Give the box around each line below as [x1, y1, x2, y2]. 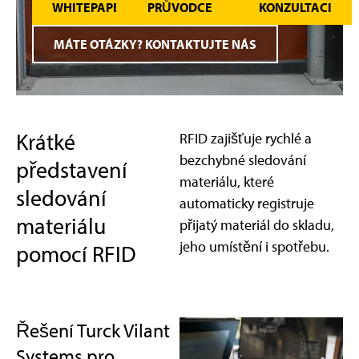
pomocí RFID [16, 240, 136, 268]
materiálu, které [179, 172, 274, 192]
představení [16, 155, 127, 184]
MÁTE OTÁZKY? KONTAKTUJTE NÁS [54, 36, 256, 53]
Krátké [16, 127, 75, 156]
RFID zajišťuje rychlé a [179, 129, 312, 148]
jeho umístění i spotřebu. [179, 237, 329, 256]
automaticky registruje [179, 194, 314, 213]
